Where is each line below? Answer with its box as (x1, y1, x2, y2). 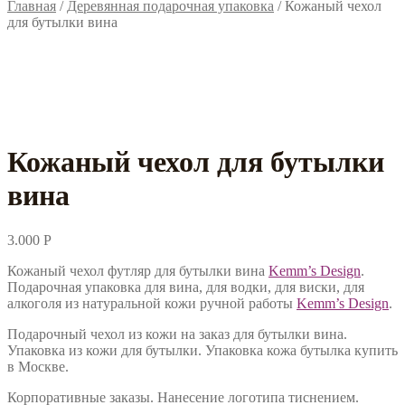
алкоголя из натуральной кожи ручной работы (7, 295, 297, 311)
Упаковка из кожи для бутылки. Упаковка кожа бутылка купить (7, 342, 398, 358)
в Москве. (7, 358, 69, 374)
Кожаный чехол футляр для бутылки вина (7, 262, 268, 278)
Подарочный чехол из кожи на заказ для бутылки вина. (7, 325, 347, 342)
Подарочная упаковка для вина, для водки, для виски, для (7, 278, 364, 295)
